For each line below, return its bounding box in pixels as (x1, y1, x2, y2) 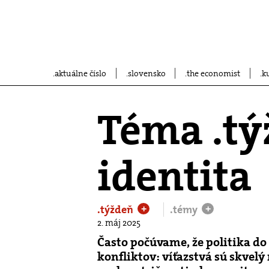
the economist (187, 68, 240, 79)
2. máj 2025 (97, 217, 141, 229)
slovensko (127, 68, 166, 79)
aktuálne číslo (55, 68, 106, 79)
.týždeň (97, 202, 136, 217)
